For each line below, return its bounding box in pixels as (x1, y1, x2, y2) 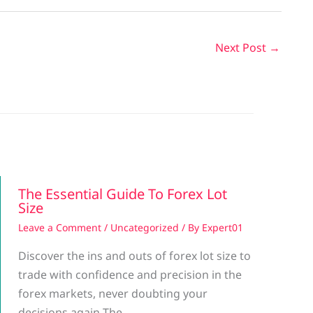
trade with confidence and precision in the (18, 267, 242, 283)
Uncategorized (110, 221, 179, 235)
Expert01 (202, 221, 243, 235)
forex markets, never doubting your (18, 286, 208, 302)
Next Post (215, 40, 269, 56)
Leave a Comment (18, 221, 101, 235)
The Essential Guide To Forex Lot (18, 184, 227, 204)
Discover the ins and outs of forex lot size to (18, 248, 251, 264)
